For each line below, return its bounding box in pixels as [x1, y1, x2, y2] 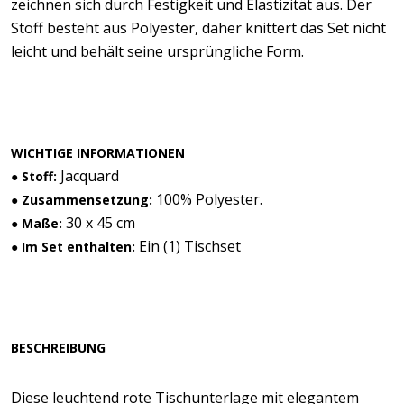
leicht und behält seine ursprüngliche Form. [11, 41, 304, 61]
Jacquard [57, 166, 119, 186]
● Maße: [11, 215, 62, 232]
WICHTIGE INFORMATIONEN [11, 144, 185, 161]
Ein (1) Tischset [135, 236, 241, 256]
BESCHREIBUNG [11, 339, 106, 356]
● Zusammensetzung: [11, 191, 152, 208]
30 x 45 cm [62, 213, 135, 233]
